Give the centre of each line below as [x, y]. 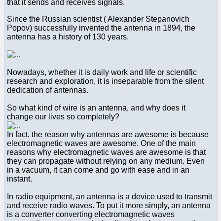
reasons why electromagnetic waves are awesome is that [106, 152]
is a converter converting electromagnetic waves [91, 214]
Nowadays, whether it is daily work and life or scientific [102, 72]
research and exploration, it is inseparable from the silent [105, 81]
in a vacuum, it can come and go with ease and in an [98, 170]
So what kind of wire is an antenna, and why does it [96, 108]
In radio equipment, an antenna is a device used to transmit [110, 196]
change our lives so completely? [63, 116]
